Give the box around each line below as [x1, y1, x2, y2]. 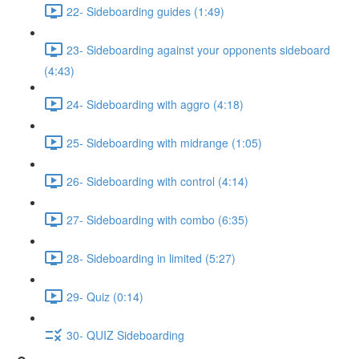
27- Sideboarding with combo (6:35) [67, 211, 248, 228]
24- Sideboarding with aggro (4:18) [67, 95, 244, 112]
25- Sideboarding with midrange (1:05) [67, 134, 262, 151]
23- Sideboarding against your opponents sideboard [67, 41, 330, 58]
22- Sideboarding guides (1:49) [67, 2, 224, 19]
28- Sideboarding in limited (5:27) [67, 249, 236, 266]
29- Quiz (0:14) [67, 288, 143, 305]
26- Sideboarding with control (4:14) [67, 172, 248, 189]
